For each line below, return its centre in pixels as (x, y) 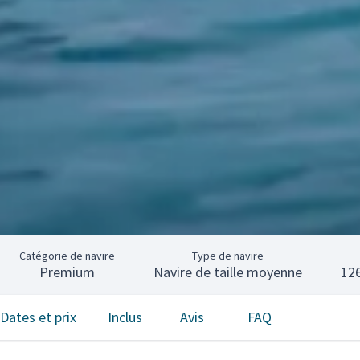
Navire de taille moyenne (228, 272)
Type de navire (228, 256)
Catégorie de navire (67, 256)
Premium (67, 272)
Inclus (125, 317)
